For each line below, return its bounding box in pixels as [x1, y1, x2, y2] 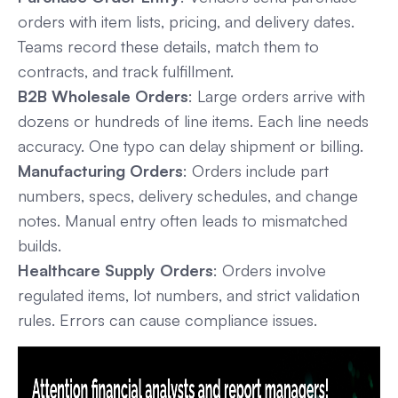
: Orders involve [213, 259, 326, 280]
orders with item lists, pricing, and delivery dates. [18, 11, 354, 31]
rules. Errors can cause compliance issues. [18, 309, 317, 330]
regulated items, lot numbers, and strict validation [18, 284, 360, 305]
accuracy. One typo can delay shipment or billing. [18, 135, 363, 155]
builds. [18, 235, 61, 255]
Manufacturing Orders [18, 160, 183, 180]
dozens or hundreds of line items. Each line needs [18, 110, 369, 131]
